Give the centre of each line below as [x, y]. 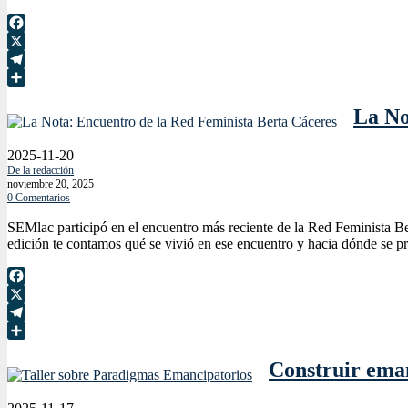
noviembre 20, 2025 [51, 184]
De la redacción [41, 170]
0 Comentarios [39, 197]
